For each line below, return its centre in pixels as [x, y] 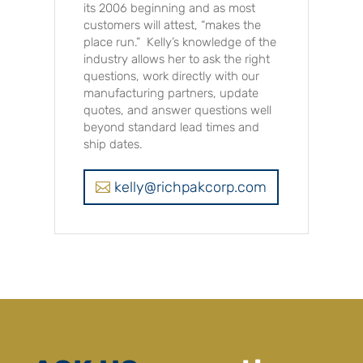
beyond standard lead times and [172, 127]
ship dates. [113, 144]
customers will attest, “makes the [173, 25]
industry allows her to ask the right [177, 59]
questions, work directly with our [172, 76]
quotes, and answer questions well [178, 110]
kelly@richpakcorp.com [191, 188]
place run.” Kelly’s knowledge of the [180, 42]
